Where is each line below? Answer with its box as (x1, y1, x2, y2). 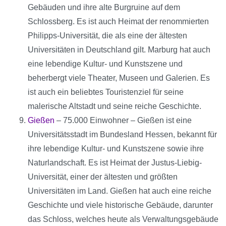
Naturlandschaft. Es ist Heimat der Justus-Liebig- (28, 158, 202, 167)
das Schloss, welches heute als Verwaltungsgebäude (28, 215, 218, 224)
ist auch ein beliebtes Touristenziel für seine (28, 88, 184, 97)
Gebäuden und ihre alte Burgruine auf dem (28, 3, 180, 12)
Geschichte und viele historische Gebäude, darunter (28, 201, 213, 210)
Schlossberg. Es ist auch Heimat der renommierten (28, 17, 209, 26)
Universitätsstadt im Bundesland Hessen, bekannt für (28, 130, 217, 139)
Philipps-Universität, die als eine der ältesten (28, 31, 187, 40)
